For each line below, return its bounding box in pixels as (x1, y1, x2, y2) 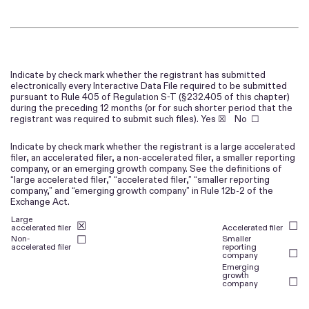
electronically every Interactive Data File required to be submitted (10, 79, 287, 92)
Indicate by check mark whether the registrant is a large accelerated (10, 140, 295, 152)
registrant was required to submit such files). (10, 112, 201, 125)
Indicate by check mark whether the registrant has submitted (10, 68, 266, 81)
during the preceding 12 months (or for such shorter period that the (10, 101, 292, 114)
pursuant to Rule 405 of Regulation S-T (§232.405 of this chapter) (10, 90, 290, 103)
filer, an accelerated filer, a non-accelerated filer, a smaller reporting (10, 151, 295, 163)
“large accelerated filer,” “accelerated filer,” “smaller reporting (10, 173, 270, 186)
